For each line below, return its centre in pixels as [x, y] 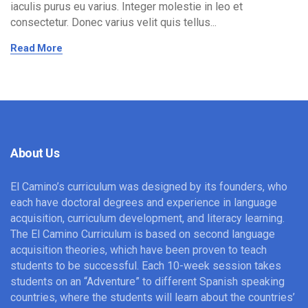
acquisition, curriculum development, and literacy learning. [148, 218]
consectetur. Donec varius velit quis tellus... [113, 22]
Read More [36, 48]
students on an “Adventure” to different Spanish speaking [148, 281]
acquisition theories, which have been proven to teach [139, 250]
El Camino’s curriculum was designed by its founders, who [149, 186]
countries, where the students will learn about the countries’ [153, 297]
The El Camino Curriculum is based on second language [143, 234]
